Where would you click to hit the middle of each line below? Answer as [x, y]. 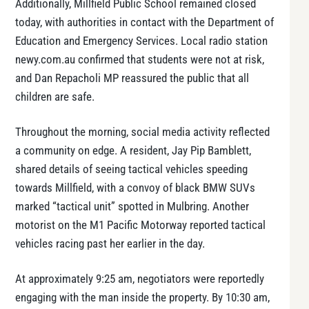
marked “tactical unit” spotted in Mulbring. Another [132, 207]
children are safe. [55, 97]
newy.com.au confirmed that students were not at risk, [140, 60]
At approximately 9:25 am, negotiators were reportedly [140, 279]
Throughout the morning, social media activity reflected [142, 132]
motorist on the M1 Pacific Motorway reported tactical [140, 226]
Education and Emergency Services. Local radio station [141, 41]
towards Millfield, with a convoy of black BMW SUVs [135, 188]
